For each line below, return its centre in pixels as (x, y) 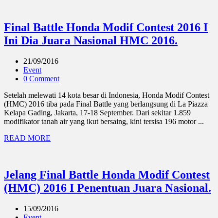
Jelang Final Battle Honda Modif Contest (107, 175)
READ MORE (27, 138)
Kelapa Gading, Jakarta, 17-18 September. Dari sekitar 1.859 (97, 112)
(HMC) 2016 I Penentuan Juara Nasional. (108, 188)
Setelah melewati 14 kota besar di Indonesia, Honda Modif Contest (107, 95)
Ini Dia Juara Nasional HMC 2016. (91, 40)
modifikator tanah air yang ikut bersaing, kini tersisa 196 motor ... (104, 121)
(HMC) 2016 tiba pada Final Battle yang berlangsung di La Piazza (106, 104)
